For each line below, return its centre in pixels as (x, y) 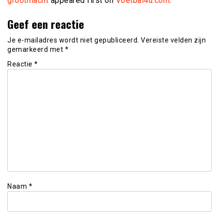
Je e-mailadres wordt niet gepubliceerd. (73, 40)
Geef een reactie (46, 23)
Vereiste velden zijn (173, 40)
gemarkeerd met (36, 49)
